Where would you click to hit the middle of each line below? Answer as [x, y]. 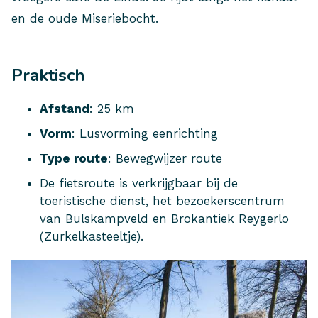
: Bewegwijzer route [165, 158]
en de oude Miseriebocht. [85, 18]
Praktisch [48, 75]
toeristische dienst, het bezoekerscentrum [162, 201]
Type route [74, 158]
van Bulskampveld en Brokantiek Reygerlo [164, 219]
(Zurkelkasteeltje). [92, 236]
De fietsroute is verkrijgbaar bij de [139, 183]
